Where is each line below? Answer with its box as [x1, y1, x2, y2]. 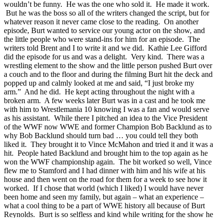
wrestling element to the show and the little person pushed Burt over [4, 61, 212, 70]
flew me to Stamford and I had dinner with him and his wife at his [4, 166, 205, 175]
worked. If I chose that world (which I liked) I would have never [4, 183, 203, 192]
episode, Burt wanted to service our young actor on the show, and [4, 26, 205, 35]
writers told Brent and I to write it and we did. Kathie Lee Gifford [4, 43, 207, 52]
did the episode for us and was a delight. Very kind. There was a [4, 52, 204, 61]
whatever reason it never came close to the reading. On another [4, 17, 199, 26]
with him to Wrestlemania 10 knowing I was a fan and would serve [4, 105, 209, 113]
